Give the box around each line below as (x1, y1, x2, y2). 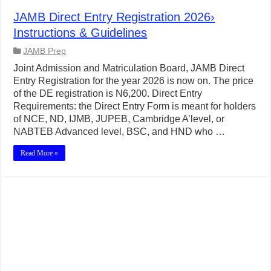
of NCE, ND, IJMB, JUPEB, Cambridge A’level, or (13, 113, 225, 124)
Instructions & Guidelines (13, 25, 148, 39)
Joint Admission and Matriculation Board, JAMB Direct (13, 62, 245, 73)
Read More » (21, 148, 59, 157)
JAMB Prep (23, 46, 67, 56)
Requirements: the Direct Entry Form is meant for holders (13, 100, 256, 111)
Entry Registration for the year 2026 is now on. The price (13, 75, 254, 86)
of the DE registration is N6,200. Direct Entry (13, 88, 203, 99)
